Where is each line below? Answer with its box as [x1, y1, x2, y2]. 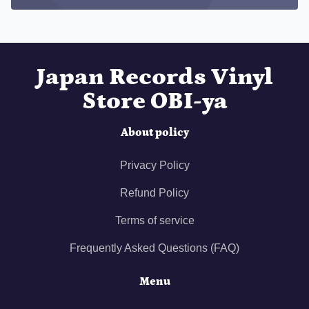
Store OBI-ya [81, 88, 228, 115]
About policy [120, 126, 189, 139]
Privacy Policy [119, 159, 190, 172]
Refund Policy [120, 187, 189, 199]
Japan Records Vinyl [37, 63, 272, 91]
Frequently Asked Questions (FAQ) [70, 242, 239, 255]
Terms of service [114, 215, 195, 227]
